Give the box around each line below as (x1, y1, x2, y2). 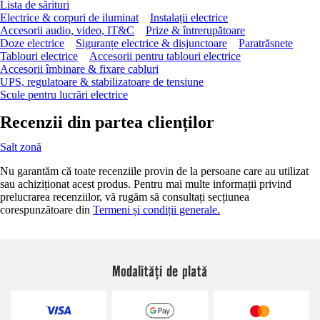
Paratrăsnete (239, 36, 293, 49)
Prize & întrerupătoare (146, 24, 245, 36)
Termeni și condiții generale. (93, 203, 220, 216)
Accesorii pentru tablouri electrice (89, 49, 241, 62)
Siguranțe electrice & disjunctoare (76, 36, 227, 49)
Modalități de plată (112, 261, 208, 280)
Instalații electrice (150, 11, 228, 24)
